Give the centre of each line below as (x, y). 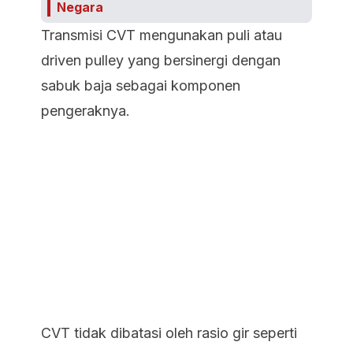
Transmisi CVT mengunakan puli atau (162, 35)
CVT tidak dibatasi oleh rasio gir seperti (169, 333)
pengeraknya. (85, 111)
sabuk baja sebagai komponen (141, 85)
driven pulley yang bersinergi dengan (161, 60)
